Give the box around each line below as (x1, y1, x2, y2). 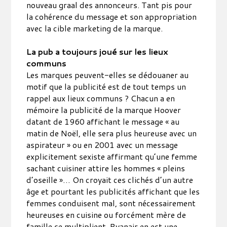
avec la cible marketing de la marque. (26, 22, 163, 34)
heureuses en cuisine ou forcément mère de (26, 209, 186, 220)
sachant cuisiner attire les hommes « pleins (26, 162, 185, 174)
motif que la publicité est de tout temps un (26, 81, 186, 92)
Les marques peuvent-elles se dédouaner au (26, 69, 189, 81)
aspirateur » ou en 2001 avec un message (26, 139, 178, 150)
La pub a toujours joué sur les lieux (26, 46, 169, 57)
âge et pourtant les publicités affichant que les (26, 185, 200, 197)
